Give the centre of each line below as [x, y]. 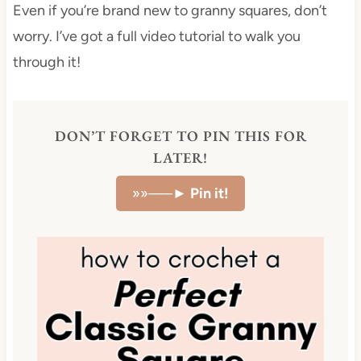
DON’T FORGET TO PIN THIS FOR [180, 136]
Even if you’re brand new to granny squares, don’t [170, 11]
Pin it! [210, 194]
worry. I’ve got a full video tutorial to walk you [156, 37]
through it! [46, 62]
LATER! [180, 158]
